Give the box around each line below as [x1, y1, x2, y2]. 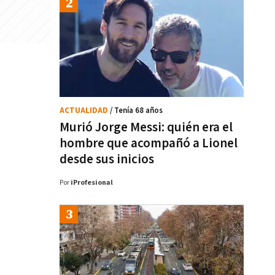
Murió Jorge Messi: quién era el [60, 119, 233, 136]
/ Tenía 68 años [110, 106, 163, 116]
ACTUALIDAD [60, 106, 110, 116]
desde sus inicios [60, 151, 154, 168]
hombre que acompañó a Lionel [60, 135, 238, 152]
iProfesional [71, 178, 113, 187]
